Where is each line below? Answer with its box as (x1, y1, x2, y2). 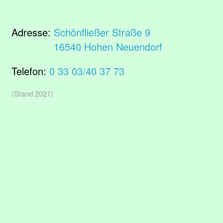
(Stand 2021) (11, 88, 53, 99)
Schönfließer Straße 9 (54, 25, 150, 39)
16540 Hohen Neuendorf (54, 39, 162, 54)
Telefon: (11, 64, 49, 78)
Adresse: (11, 25, 54, 39)
